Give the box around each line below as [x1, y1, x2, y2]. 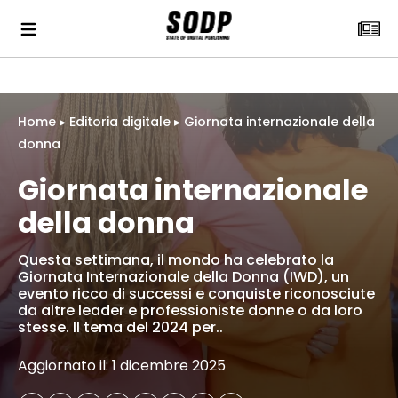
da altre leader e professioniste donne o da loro [18, 300, 362, 321]
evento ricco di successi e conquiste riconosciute [18, 283, 375, 304]
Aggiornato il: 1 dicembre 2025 [18, 355, 226, 376]
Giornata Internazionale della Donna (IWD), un [18, 267, 349, 287]
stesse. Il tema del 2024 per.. [18, 317, 223, 338]
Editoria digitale [69, 113, 171, 131]
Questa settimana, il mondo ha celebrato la [18, 250, 334, 270]
